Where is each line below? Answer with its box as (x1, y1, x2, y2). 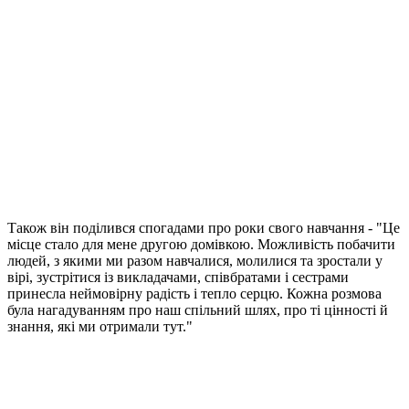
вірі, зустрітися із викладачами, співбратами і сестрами (7, 269, 349, 286)
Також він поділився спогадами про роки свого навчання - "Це (7, 220, 400, 236)
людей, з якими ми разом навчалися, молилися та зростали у (7, 253, 383, 269)
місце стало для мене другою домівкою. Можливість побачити (7, 236, 395, 253)
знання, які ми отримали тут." (7, 319, 196, 335)
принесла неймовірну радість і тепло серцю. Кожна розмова (7, 286, 382, 302)
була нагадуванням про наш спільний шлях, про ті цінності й (7, 302, 388, 319)
